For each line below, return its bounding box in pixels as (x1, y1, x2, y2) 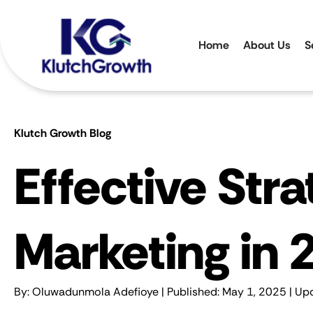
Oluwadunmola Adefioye (32, 284, 159, 299)
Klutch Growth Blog (14, 126, 111, 140)
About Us (243, 37, 291, 52)
